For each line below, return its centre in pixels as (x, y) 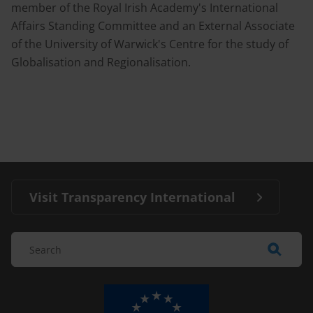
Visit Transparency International (132, 197)
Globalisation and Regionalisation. (101, 62)
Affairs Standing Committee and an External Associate (153, 26)
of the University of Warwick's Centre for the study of (150, 44)
